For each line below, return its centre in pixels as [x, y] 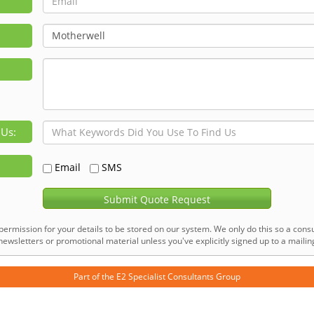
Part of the [95, 276]
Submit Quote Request [157, 199]
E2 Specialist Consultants [165, 276]
